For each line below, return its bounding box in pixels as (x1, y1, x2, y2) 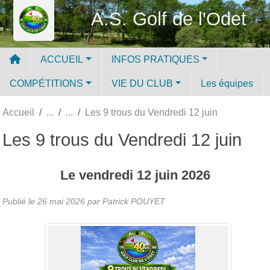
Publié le (2, 196, 37, 206)
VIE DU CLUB (111, 78, 173, 89)
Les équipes (201, 78, 254, 89)
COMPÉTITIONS (10, 78, 83, 89)
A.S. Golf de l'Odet (91, 8, 246, 30)
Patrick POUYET (102, 196, 165, 206)
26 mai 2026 (37, 196, 85, 206)
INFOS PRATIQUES (111, 54, 199, 64)
